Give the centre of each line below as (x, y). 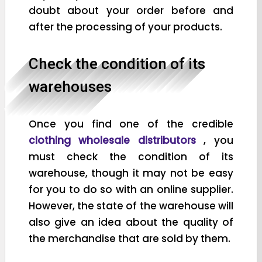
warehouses (70, 86)
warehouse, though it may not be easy (131, 173)
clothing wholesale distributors (116, 140)
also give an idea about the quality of (131, 222)
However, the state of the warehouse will (131, 206)
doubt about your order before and (131, 10)
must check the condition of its (131, 156)
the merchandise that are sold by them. (130, 238)
